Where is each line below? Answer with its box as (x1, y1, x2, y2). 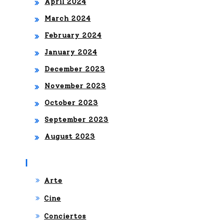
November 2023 (45, 82, 106, 91)
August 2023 (45, 132, 95, 141)
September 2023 (45, 115, 109, 124)
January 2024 (45, 48, 97, 57)
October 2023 (45, 99, 98, 108)
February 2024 (45, 31, 102, 40)
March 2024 (45, 14, 91, 23)
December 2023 (45, 65, 105, 74)
